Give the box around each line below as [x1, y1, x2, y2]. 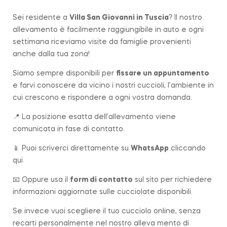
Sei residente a [13, 14, 69, 21]
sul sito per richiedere [133, 176, 212, 183]
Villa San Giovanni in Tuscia [69, 14, 169, 21]
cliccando [169, 144, 206, 152]
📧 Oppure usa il [13, 176, 70, 183]
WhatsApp [131, 144, 169, 152]
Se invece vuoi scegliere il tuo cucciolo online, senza [13, 207, 201, 215]
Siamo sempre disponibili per [13, 69, 116, 77]
